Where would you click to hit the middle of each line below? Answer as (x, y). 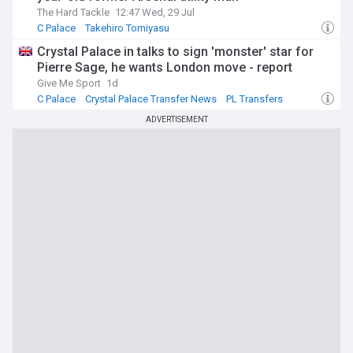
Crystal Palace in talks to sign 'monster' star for (175, 52)
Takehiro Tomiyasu (127, 28)
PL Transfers (255, 99)
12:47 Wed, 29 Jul (155, 12)
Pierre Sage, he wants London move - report (165, 67)
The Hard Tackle (73, 12)
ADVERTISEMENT (176, 119)
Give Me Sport (69, 83)
